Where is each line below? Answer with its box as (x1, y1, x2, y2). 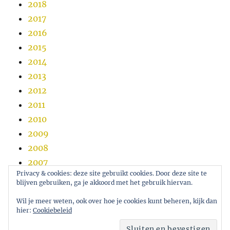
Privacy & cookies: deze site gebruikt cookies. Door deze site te (16, 169, 207, 177)
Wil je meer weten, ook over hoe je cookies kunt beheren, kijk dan (16, 197, 217, 205)
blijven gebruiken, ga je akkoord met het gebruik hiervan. (16, 179, 193, 186)
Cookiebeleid (33, 206, 72, 214)
